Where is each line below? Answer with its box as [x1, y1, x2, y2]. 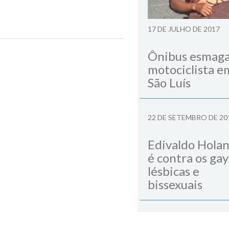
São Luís [148, 75, 191, 90]
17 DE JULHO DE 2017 [148, 25, 220, 34]
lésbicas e [148, 164, 199, 179]
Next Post [80, 52, 115, 61]
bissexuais [148, 177, 202, 192]
